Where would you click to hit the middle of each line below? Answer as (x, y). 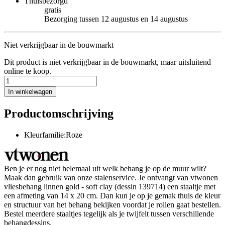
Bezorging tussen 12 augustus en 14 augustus (116, 19)
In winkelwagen (30, 91)
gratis (53, 10)
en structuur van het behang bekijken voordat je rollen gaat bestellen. (113, 204)
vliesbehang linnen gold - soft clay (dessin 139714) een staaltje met (110, 186)
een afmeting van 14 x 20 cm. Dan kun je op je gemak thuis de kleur (112, 195)
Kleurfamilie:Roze (53, 135)
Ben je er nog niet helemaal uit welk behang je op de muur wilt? (105, 168)
